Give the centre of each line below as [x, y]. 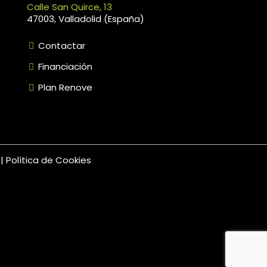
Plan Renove [64, 87]
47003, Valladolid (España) [86, 18]
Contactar [61, 45]
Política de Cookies [49, 160]
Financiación [64, 66]
